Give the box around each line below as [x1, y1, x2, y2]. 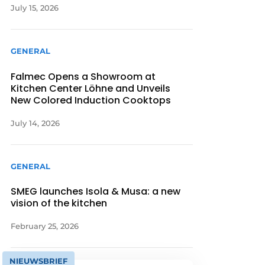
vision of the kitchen [11, 196, 108, 210]
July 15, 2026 [11, 3, 59, 13]
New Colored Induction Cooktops [11, 93, 172, 107]
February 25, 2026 [11, 221, 79, 231]
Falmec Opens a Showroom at [11, 69, 156, 83]
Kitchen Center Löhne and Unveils [11, 81, 171, 95]
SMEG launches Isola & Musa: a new [11, 184, 181, 198]
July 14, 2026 [11, 118, 60, 128]
